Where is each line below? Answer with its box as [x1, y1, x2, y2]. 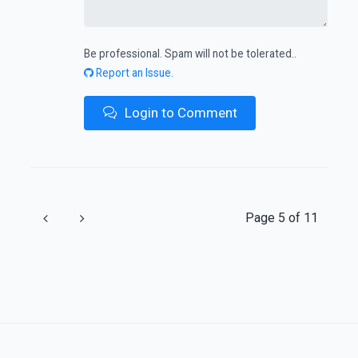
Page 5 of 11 [245, 210, 318, 225]
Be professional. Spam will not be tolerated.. [83, 46, 296, 60]
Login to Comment [121, 104, 237, 121]
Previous [46, 210, 97, 225]
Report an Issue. [93, 66, 173, 79]
